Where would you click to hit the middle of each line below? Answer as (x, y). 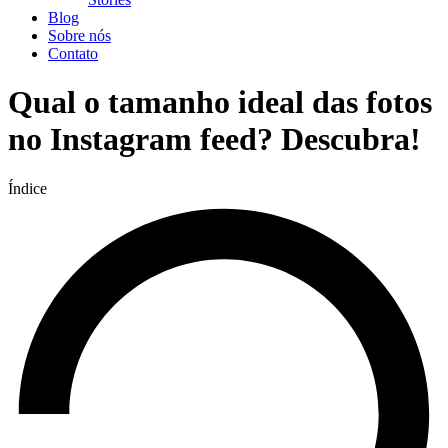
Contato (73, 53)
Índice (27, 188)
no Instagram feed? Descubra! (214, 139)
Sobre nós (79, 35)
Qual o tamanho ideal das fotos (220, 102)
